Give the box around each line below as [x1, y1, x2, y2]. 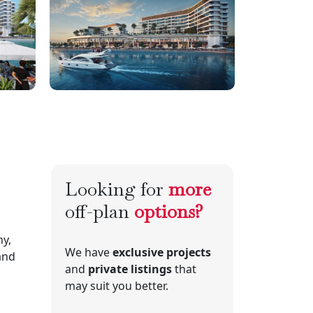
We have [65, 244, 112, 260]
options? [134, 198, 203, 224]
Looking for [65, 176, 168, 201]
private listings [88, 261, 172, 277]
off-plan [65, 198, 134, 224]
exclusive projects [112, 244, 211, 260]
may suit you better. [65, 277, 168, 293]
